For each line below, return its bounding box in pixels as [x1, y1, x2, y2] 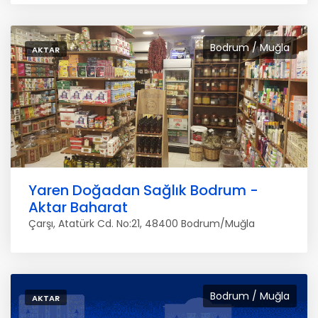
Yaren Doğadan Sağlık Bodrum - [28, 180, 258, 200]
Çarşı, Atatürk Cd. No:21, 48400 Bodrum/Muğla [28, 216, 255, 231]
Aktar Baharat [28, 197, 128, 217]
